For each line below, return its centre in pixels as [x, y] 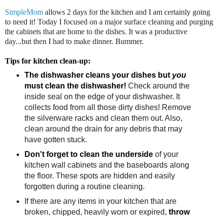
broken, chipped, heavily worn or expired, [96, 212]
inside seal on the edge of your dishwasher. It [102, 96]
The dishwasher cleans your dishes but [98, 75]
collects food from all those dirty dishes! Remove [108, 107]
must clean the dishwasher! [75, 86]
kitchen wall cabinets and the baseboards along [107, 165]
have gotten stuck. [55, 139]
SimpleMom [24, 12]
